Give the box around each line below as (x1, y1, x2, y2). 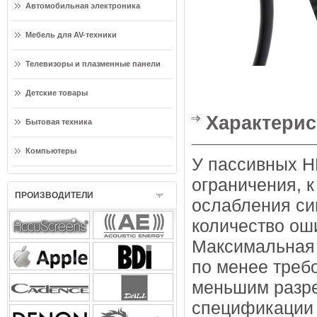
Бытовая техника (25, 117, 92, 126)
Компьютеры (25, 146, 76, 155)
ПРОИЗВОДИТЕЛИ (15, 190, 93, 200)
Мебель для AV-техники (25, 30, 117, 39)
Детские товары (25, 88, 88, 97)
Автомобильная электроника (25, 1, 140, 10)
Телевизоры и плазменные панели (25, 59, 161, 68)
